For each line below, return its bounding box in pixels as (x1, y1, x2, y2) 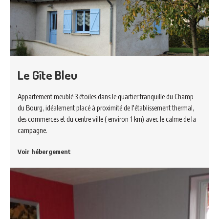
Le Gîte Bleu (18, 66, 77, 83)
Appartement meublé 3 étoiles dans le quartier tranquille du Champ (18, 91, 194, 101)
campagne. (18, 125, 47, 134)
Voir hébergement (18, 147, 71, 155)
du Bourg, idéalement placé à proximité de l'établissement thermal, (18, 103, 194, 112)
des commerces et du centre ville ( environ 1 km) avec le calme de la (18, 114, 196, 123)
